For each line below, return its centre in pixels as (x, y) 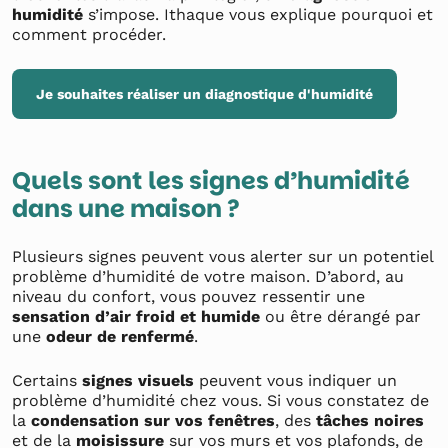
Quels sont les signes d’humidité (211, 180)
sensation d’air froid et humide (136, 316)
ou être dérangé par (340, 316)
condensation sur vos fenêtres (153, 420)
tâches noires (367, 420)
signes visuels (138, 380)
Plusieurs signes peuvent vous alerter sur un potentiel (222, 256)
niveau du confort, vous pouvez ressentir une (188, 296)
